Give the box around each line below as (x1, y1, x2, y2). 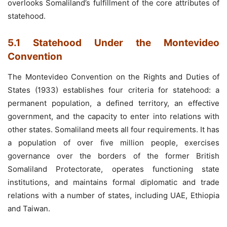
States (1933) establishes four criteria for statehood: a (8, 85, 219, 95)
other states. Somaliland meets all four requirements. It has (8, 124, 219, 134)
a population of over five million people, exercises (8, 137, 219, 147)
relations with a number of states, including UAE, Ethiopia (8, 190, 219, 200)
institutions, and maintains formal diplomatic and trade (8, 177, 219, 187)
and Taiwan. (8, 203, 50, 213)
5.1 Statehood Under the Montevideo (8, 36, 219, 49)
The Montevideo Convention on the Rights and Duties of (8, 71, 219, 82)
